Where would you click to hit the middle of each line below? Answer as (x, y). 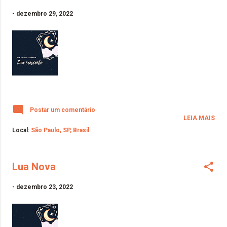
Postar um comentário (63, 110)
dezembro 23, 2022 (45, 187)
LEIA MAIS (199, 118)
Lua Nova (34, 166)
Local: (22, 130)
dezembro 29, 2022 (45, 13)
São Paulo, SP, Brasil (60, 130)
